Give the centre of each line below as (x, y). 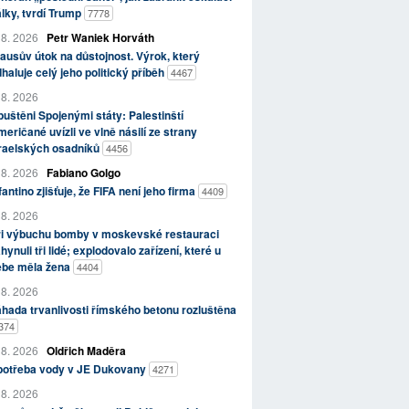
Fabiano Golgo (83, 173)
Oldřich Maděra (86, 351)
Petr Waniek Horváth (100, 38)
